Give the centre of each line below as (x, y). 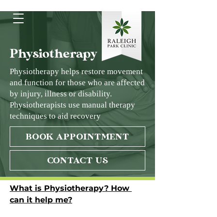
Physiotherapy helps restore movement (76, 71)
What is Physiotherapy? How (71, 188)
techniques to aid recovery (55, 116)
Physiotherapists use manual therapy (72, 105)
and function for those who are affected (77, 83)
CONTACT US (77, 160)
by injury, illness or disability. (61, 94)
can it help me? (41, 200)
